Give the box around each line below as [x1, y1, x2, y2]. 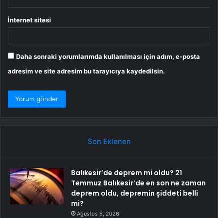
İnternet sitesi [8, 16, 51, 24]
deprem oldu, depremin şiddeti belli [71, 188, 198, 199]
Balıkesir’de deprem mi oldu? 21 [71, 168, 182, 178]
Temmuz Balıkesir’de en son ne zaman [71, 178, 206, 188]
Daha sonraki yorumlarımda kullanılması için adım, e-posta [16, 53, 200, 61]
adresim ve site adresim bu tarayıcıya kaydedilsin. [8, 67, 165, 75]
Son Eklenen [87, 137, 131, 146]
